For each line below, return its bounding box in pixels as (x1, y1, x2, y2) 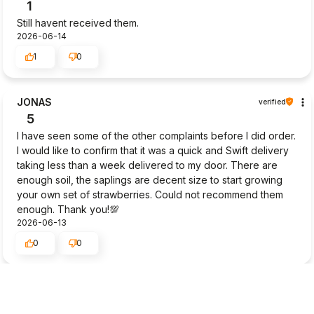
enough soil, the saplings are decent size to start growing (17, 173, 282, 186)
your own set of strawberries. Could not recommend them (17, 188, 283, 200)
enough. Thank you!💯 (17, 203, 119, 215)
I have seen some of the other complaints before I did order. (17, 129, 296, 142)
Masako (17, 282, 56, 294)
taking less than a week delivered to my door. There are (17, 158, 278, 171)
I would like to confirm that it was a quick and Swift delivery (17, 144, 289, 156)
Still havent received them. (17, 16, 139, 29)
